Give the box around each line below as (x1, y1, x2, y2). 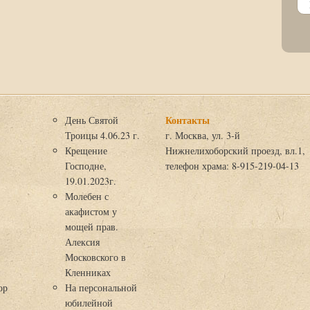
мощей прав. (64, 220, 118, 233)
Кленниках (64, 266, 111, 279)
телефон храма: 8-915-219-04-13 (165, 159, 299, 172)
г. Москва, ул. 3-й (165, 129, 240, 142)
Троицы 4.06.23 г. (64, 129, 140, 142)
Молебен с (64, 190, 109, 203)
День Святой (64, 113, 118, 127)
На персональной (64, 281, 137, 294)
